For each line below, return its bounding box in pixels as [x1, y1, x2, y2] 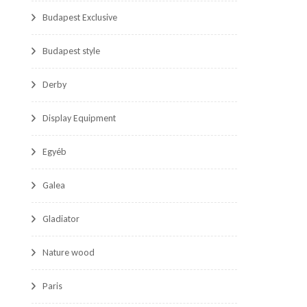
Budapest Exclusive [42, 12, 117, 24]
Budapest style [42, 45, 100, 58]
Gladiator [42, 213, 79, 225]
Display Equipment [42, 112, 116, 125]
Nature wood [42, 247, 95, 259]
